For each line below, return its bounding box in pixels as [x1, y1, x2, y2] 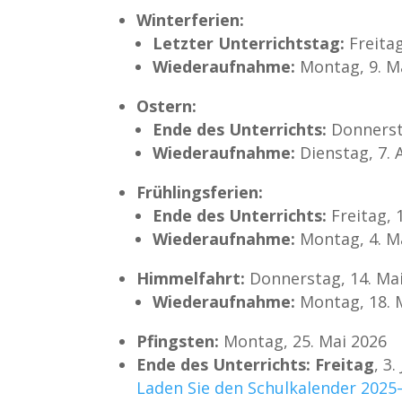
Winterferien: [136, 8, 245, 31]
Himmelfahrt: [136, 267, 246, 289]
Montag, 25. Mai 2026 [219, 329, 388, 352]
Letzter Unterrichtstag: [153, 31, 345, 54]
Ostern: [136, 94, 197, 117]
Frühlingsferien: [136, 180, 264, 203]
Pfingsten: [136, 329, 220, 352]
